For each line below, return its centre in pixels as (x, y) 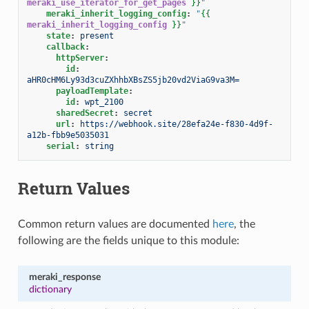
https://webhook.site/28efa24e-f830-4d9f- (176, 124)
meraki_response (64, 277)
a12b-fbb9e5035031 (68, 135)
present (97, 36)
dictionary (50, 289)
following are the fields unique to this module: (128, 240)
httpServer (80, 58)
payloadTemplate (92, 91)
